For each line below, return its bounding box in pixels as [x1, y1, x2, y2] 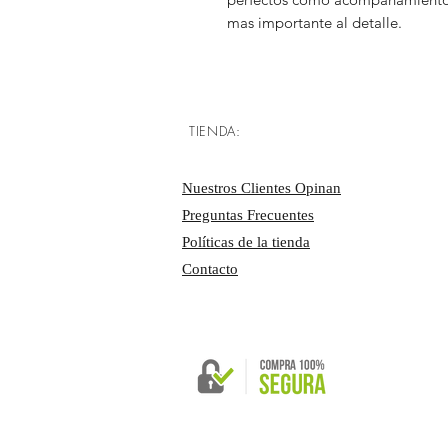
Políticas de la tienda [182, 234, 310, 250]
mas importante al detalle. [227, 13, 402, 32]
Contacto [182, 261, 238, 277]
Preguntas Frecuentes [182, 207, 314, 223]
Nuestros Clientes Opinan [182, 180, 341, 196]
